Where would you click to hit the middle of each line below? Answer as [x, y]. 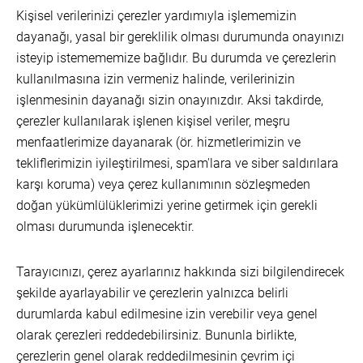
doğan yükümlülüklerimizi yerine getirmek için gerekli [167, 205]
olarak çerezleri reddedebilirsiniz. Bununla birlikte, [156, 335]
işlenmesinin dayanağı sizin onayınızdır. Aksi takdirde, [170, 100]
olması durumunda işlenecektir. [105, 226]
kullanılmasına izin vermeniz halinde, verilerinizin [156, 79]
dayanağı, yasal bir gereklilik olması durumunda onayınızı [180, 37]
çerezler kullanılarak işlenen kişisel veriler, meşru [153, 121]
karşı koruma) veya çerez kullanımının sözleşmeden [163, 184]
